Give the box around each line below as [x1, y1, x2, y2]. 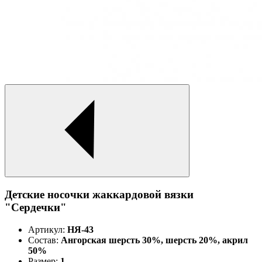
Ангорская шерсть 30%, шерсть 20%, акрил [58, 235, 248, 246]
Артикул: [28, 225, 65, 235]
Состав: [28, 235, 58, 246]
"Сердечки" [5, 201, 67, 213]
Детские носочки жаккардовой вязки [5, 188, 194, 201]
